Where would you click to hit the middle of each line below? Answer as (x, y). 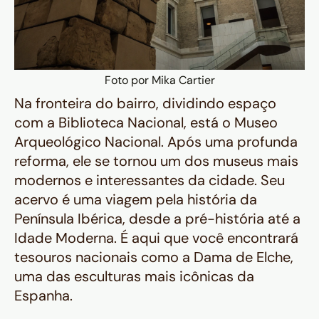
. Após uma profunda (229, 142)
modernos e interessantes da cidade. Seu (150, 181)
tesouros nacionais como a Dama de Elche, (154, 257)
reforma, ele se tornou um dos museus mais (156, 161)
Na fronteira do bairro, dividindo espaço (145, 104)
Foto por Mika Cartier (159, 80)
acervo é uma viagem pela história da (136, 200)
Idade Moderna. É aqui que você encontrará (156, 238)
